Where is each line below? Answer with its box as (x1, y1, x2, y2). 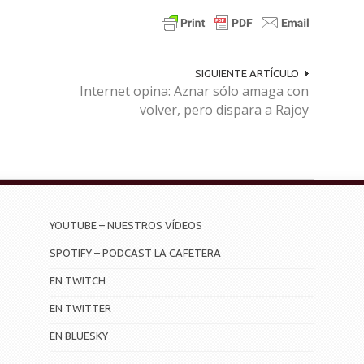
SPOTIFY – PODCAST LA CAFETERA (50, 247, 222, 259)
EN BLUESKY (50, 330, 109, 342)
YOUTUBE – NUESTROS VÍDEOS (50, 219, 203, 232)
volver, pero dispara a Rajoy (139, 101, 309, 119)
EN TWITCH (50, 275, 106, 287)
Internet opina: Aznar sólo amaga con (79, 82, 309, 101)
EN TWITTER (50, 302, 112, 314)
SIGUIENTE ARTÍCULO (194, 67, 299, 80)
